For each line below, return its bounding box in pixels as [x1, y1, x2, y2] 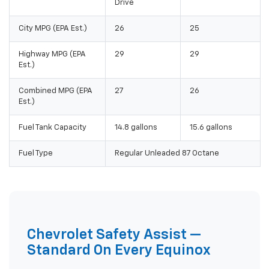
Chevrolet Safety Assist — [27, 227, 201, 242]
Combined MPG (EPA [19, 86, 92, 95]
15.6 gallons [190, 123, 232, 131]
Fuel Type [19, 149, 53, 157]
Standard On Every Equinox [27, 243, 211, 258]
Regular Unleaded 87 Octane [115, 149, 219, 157]
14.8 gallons [115, 123, 157, 131]
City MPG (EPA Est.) [19, 24, 87, 32]
